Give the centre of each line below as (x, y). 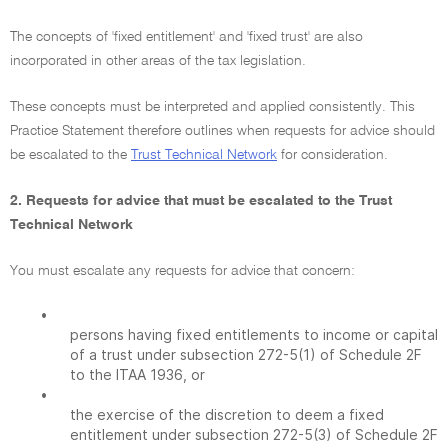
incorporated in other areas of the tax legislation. (158, 61)
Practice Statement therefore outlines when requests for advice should (222, 131)
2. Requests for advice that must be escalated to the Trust (201, 201)
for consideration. (332, 155)
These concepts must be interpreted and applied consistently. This (212, 107)
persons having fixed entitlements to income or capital (254, 334)
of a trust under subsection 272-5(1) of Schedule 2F (246, 354)
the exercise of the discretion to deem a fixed (227, 414)
